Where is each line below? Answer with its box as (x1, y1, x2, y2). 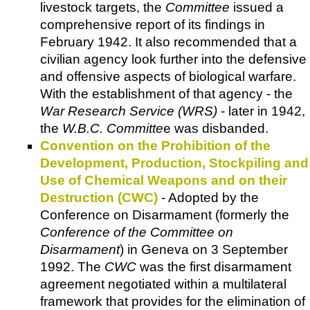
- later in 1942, (217, 104, 305, 119)
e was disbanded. (163, 121, 268, 136)
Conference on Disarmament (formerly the (40, 208, 289, 223)
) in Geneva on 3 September (120, 242, 288, 257)
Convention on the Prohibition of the (40, 138, 271, 154)
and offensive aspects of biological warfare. (40, 69, 296, 84)
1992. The (40, 259, 104, 275)
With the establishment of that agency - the (40, 86, 293, 102)
